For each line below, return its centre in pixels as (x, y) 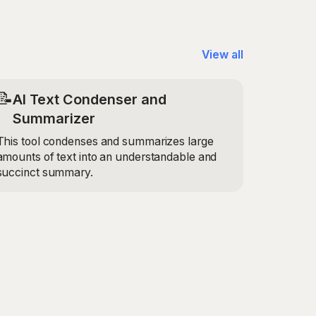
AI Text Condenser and (90, 100)
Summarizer (54, 119)
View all (222, 54)
